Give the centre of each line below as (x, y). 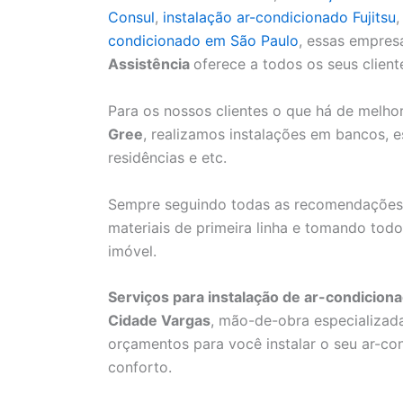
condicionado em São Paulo (203, 41)
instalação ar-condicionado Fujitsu (279, 18)
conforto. (140, 367)
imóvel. (132, 251)
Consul (131, 18)
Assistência (151, 64)
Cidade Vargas (159, 321)
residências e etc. (167, 157)
